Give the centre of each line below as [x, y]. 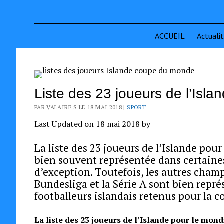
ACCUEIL [170, 36]
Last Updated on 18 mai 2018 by [92, 124]
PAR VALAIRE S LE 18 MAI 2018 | [81, 107]
